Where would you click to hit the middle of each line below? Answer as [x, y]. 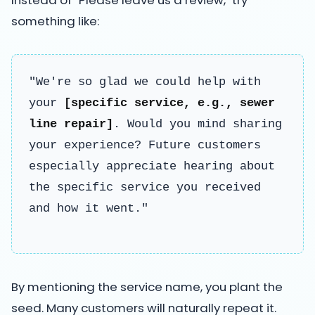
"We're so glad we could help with [145, 82]
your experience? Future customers [145, 145]
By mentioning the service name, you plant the [147, 287]
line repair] [71, 124]
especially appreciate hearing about [152, 166]
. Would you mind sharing [198, 124]
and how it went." [89, 208]
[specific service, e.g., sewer [169, 103]
